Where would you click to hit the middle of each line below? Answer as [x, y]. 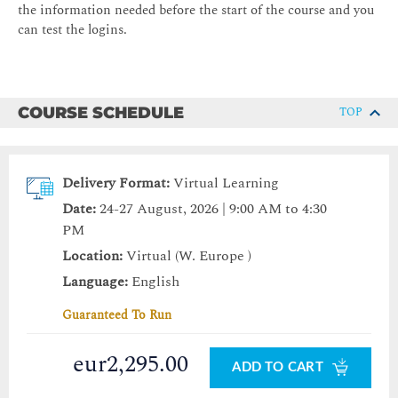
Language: [95, 282]
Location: [92, 256]
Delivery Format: [116, 183]
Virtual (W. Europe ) [187, 256]
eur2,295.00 [131, 365]
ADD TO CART [279, 368]
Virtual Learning [226, 183]
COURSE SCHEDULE [101, 113]
